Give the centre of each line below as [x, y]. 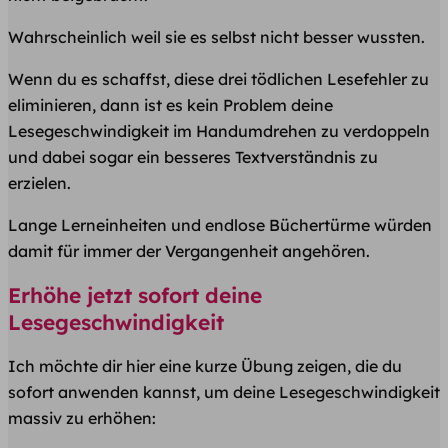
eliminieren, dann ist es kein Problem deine [170, 105]
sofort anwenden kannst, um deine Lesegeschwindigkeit [224, 392]
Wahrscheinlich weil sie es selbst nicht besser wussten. [216, 37]
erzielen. [39, 183]
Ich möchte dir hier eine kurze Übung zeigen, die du [205, 366]
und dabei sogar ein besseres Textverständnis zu [193, 157]
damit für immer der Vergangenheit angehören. [189, 251]
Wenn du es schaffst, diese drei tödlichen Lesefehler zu [218, 79]
